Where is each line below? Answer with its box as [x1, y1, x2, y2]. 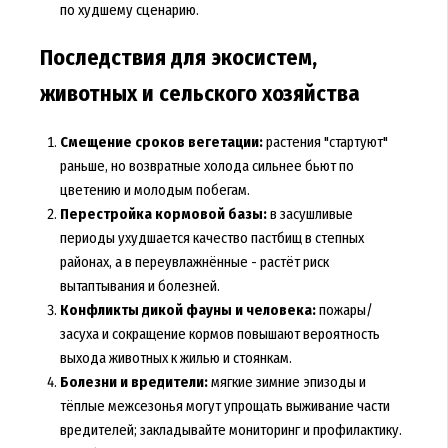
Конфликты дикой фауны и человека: [59, 300, 316, 319]
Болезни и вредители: [59, 372, 208, 391]
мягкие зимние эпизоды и [207, 372, 366, 391]
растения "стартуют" [262, 132, 388, 151]
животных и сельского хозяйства [39, 80, 360, 107]
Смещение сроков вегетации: [59, 132, 263, 151]
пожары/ [315, 300, 373, 319]
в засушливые [266, 204, 353, 223]
